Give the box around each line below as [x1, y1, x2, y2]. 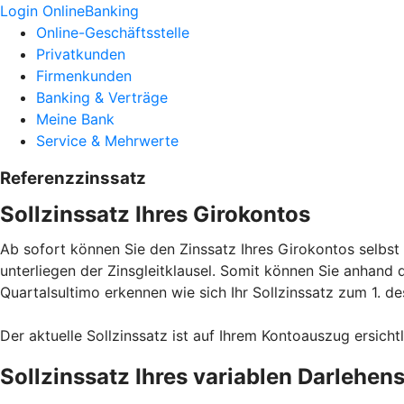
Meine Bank [36, 110, 115, 128]
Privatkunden [36, 45, 125, 63]
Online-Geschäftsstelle [36, 23, 189, 41]
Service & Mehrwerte [36, 132, 179, 150]
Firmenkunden [36, 67, 132, 85]
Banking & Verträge [36, 88, 168, 106]
